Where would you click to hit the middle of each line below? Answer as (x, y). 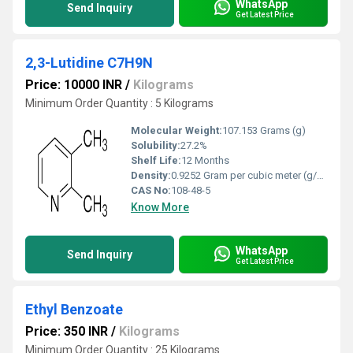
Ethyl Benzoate (74, 309)
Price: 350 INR (67, 331)
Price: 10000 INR (74, 85)
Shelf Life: (156, 160)
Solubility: (156, 145)
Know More (160, 207)
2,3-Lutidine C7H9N (89, 63)
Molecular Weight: (176, 130)
